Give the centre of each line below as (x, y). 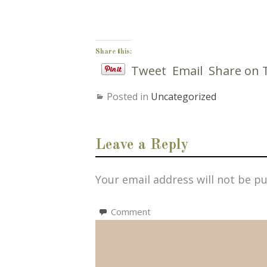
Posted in (128, 96)
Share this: (113, 52)
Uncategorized (183, 96)
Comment (131, 211)
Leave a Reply (142, 145)
